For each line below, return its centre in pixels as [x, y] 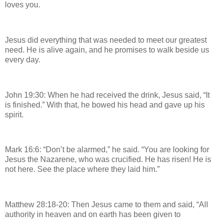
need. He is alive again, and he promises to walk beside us [107, 50]
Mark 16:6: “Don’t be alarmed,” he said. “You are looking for [107, 150]
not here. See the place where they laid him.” [82, 169]
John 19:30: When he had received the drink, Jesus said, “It [107, 95]
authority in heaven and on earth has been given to [93, 214]
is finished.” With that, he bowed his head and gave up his [105, 105]
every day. [23, 60]
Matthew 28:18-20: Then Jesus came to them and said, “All [107, 204]
